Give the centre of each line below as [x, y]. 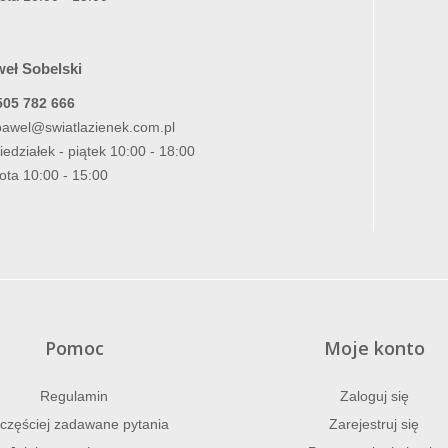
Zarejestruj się [374, 424]
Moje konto [374, 348]
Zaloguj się [374, 396]
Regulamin [74, 396]
